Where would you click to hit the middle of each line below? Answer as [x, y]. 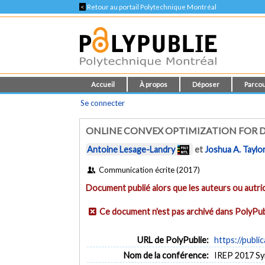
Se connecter [103, 103]
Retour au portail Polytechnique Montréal [151, 7]
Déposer [206, 84]
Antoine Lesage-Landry [131, 150]
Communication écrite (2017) [148, 169]
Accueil [103, 84]
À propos [154, 84]
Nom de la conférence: [166, 255]
